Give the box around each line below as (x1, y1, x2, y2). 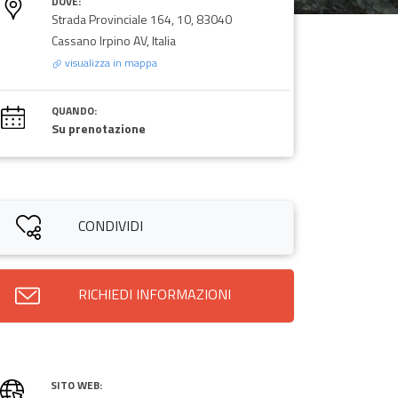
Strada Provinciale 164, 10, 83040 (51, 9, 232, 28)
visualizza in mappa (61, 53, 157, 71)
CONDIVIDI (78, 214, 144, 236)
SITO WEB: (50, 376, 102, 394)
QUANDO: (51, 101, 97, 119)
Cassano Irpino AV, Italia (51, 30, 176, 50)
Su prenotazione (51, 118, 146, 138)
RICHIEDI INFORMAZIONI (77, 283, 231, 305)
